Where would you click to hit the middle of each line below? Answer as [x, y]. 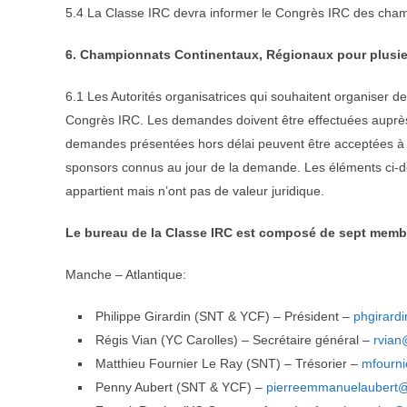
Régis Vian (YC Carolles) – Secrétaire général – [234, 339]
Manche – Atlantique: [126, 274]
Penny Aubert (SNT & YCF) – [181, 387]
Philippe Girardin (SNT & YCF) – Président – [224, 316]
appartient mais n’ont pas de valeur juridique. [195, 190]
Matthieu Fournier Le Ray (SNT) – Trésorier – [228, 363]
